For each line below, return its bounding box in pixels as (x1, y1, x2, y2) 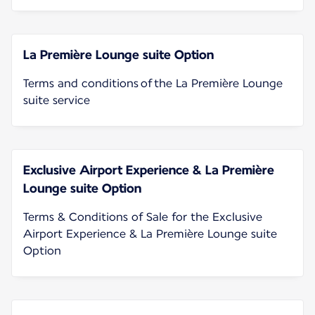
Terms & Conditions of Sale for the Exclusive (23, 210, 262, 224)
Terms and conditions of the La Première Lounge (23, 76, 283, 90)
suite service (23, 93, 90, 107)
